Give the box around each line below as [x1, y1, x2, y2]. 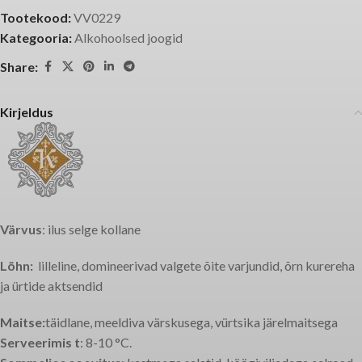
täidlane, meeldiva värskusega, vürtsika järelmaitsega [45, 314, 338, 330]
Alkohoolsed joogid [74, 30, 183, 45]
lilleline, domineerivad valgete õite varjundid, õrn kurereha [36, 258, 355, 273]
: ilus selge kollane [42, 221, 141, 237]
